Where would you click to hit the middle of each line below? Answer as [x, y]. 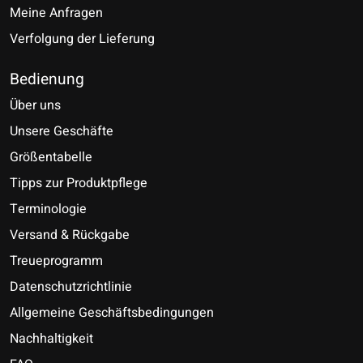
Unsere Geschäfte [62, 132]
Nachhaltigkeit [51, 339]
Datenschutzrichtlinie [71, 287]
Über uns [35, 106]
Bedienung [47, 79]
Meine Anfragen [56, 13]
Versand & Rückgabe [70, 235]
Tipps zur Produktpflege [79, 184]
